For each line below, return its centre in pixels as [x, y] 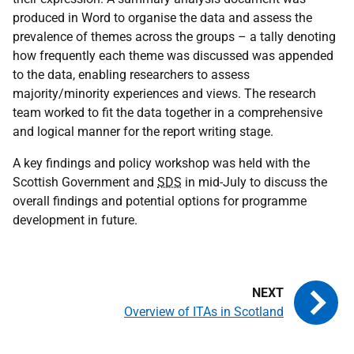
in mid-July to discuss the [254, 182]
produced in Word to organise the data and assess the [162, 18]
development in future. [75, 220]
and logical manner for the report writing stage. [143, 132]
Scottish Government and [85, 182]
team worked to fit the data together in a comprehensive [168, 113]
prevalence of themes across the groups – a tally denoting [174, 37]
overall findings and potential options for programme [160, 201]
